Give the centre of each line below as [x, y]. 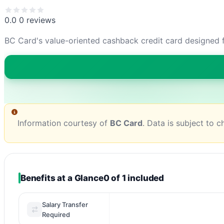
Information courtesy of [64, 123]
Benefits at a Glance [62, 178]
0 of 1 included [134, 178]
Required [56, 215]
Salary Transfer [65, 205]
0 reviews [37, 20]
